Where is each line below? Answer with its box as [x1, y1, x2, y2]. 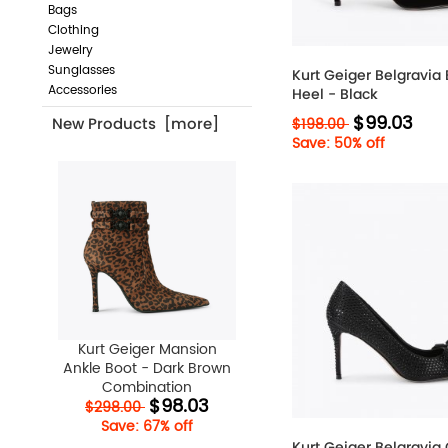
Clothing [47, 20, 99, 40]
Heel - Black [292, 84, 378, 104]
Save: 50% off [292, 132, 385, 155]
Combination [102, 375, 192, 399]
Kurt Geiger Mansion [77, 337, 217, 361]
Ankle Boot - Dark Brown [63, 356, 231, 380]
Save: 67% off [101, 414, 193, 438]
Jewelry [47, 40, 93, 60]
